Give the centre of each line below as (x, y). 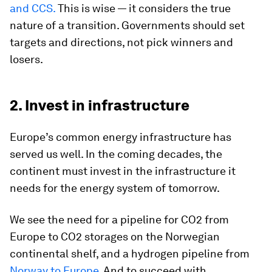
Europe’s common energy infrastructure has (121, 137)
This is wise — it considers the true (143, 8)
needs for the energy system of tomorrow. (115, 188)
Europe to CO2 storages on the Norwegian (115, 236)
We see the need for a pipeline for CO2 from (119, 219)
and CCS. (32, 8)
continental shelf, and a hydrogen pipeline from (130, 253)
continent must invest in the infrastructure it (123, 171)
